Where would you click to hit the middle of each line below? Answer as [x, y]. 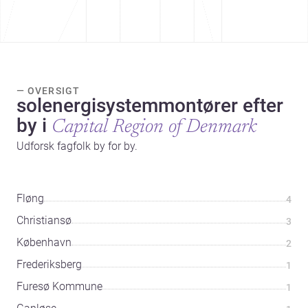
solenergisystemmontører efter [150, 106]
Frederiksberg [49, 265]
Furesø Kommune [59, 287]
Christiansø [44, 221]
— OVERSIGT [48, 91]
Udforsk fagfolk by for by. [77, 146]
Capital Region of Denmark [154, 128]
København [44, 243]
